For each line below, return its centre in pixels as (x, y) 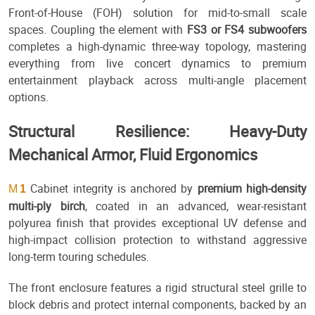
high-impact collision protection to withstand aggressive (157, 240)
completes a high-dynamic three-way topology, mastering (157, 47)
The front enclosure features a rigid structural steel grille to (157, 288)
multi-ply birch (47, 206)
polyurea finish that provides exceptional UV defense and (157, 223)
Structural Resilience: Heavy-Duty (157, 131)
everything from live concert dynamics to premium (157, 64)
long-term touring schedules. (79, 257)
